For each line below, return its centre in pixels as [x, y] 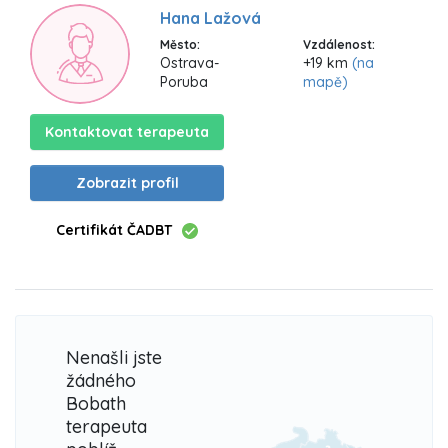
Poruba [184, 82]
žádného [101, 381]
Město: [180, 45]
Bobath [96, 404]
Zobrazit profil [127, 182]
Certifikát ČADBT [114, 229]
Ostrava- [189, 63]
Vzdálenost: [338, 45]
